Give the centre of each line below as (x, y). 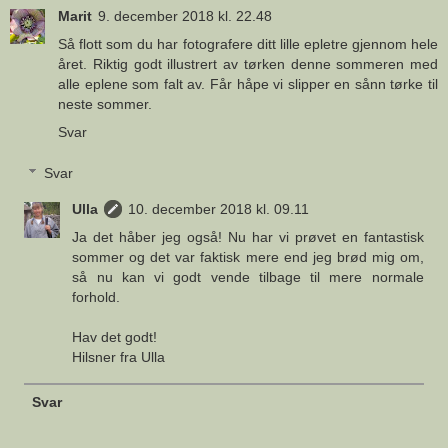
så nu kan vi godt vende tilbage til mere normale (248, 277)
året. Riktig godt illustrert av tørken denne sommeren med (248, 63)
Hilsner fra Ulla (119, 357)
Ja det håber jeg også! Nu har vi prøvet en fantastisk (248, 237)
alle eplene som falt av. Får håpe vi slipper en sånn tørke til (248, 83)
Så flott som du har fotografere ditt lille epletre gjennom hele (248, 43)
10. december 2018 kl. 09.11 (219, 209)
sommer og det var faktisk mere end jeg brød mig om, (248, 257)
